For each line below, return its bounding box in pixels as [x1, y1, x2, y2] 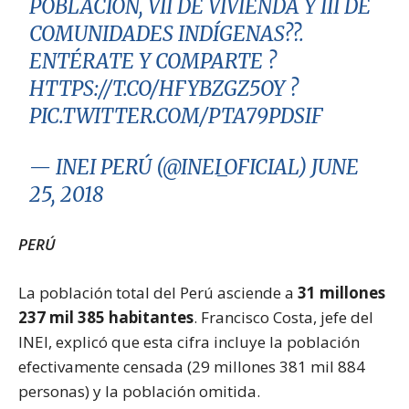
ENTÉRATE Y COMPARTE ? [29, 47, 278, 74]
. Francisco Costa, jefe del [194, 306, 373, 328]
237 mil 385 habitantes [18, 306, 194, 328]
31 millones [298, 281, 385, 303]
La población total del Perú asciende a [18, 281, 298, 303]
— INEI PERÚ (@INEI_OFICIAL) [29, 153, 312, 180]
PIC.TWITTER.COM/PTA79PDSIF [29, 102, 324, 129]
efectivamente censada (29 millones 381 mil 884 [18, 355, 365, 377]
